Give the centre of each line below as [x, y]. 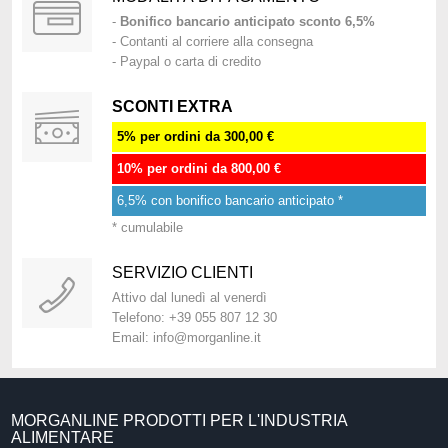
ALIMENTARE [63, 437]
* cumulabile [147, 227]
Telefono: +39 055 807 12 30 [194, 317]
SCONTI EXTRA [172, 106]
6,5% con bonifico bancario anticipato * [229, 200]
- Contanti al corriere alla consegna [212, 41]
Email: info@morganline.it [186, 337]
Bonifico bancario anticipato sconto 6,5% [247, 21]
